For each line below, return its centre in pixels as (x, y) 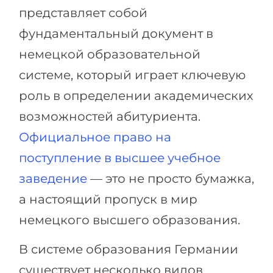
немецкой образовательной (110, 54)
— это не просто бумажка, (171, 178)
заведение (53, 178)
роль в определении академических (136, 95)
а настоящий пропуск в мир (108, 199)
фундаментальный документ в (116, 33)
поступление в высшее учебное (120, 158)
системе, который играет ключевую (132, 75)
